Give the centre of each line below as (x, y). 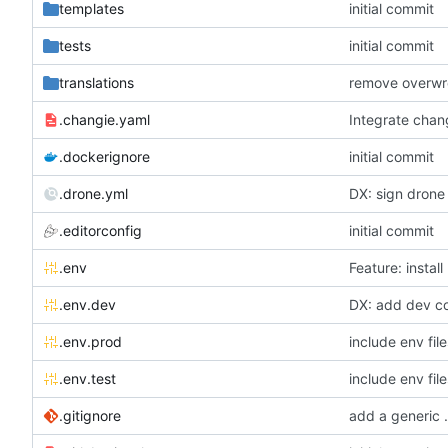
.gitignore (90, 415)
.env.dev (87, 304)
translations (96, 82)
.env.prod (90, 341)
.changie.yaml (104, 119)
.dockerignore (104, 156)
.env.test (87, 378)
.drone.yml (93, 193)
